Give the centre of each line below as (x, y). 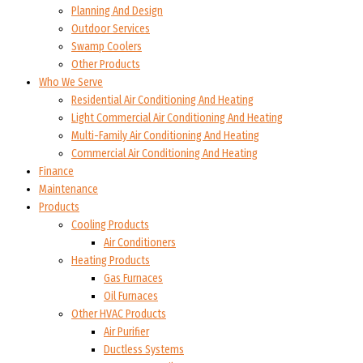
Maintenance (68, 190)
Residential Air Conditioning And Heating (162, 100)
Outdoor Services (111, 29)
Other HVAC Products (119, 314)
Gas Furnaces (133, 279)
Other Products (106, 65)
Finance (56, 172)
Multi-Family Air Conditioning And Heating (165, 136)
